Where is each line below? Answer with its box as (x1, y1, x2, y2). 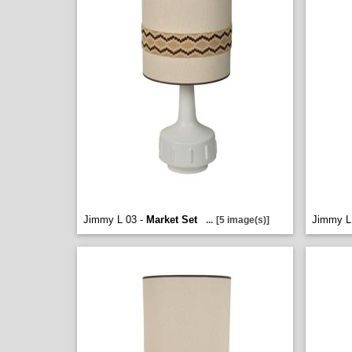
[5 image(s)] (216, 214, 269, 225)
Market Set (146, 214, 197, 225)
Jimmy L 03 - (83, 214, 146, 225)
